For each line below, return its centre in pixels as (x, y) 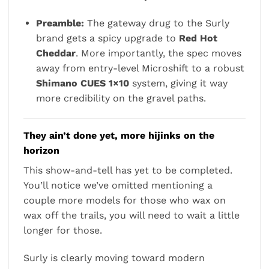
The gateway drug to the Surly (156, 23)
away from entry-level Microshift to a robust (140, 68)
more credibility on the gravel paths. (121, 98)
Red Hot (198, 38)
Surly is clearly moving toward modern (114, 258)
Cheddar (56, 53)
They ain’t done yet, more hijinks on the (119, 136)
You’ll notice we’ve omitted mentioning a (118, 186)
